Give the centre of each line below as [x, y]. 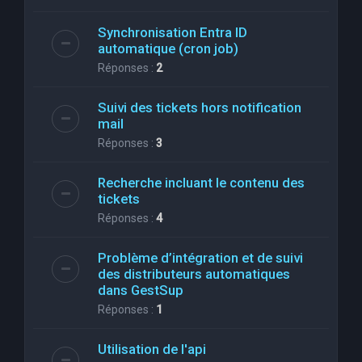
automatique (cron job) [168, 48]
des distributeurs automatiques [194, 274]
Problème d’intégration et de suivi [200, 257]
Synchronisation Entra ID [173, 32]
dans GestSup [141, 290]
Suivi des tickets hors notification [200, 107]
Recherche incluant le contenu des [201, 182]
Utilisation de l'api [152, 349]
